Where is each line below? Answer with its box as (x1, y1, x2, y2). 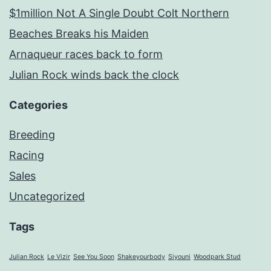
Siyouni (168, 253, 191, 261)
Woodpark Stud (194, 253, 241, 261)
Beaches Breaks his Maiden (9, 27, 149, 41)
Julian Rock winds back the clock (9, 68, 179, 82)
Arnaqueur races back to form (9, 48, 163, 61)
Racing (9, 149, 44, 162)
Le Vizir (47, 253, 70, 261)
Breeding (9, 128, 55, 142)
